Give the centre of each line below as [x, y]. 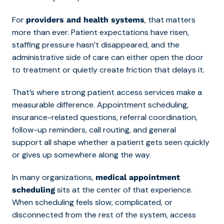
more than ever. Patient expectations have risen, [100, 32]
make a [188, 92]
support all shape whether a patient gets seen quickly [111, 142]
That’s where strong [50, 92]
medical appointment [138, 177]
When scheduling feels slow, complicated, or [92, 202]
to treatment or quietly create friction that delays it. [108, 69]
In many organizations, [54, 177]
